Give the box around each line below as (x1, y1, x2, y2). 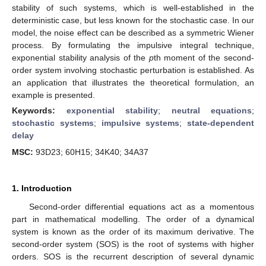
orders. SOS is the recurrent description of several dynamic (12, 252, 254, 261)
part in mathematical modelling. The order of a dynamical (12, 214, 254, 224)
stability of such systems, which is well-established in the (12, 2, 254, 12)
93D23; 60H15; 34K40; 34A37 (33, 147, 148, 157)
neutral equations (171, 105, 252, 115)
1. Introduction (12, 183, 72, 193)
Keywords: (12, 105, 66, 115)
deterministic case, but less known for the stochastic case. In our (12, 15, 254, 25)
